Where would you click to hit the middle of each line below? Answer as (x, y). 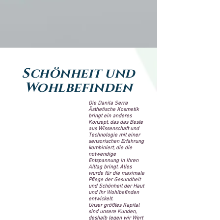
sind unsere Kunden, (112, 212)
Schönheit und (78, 73)
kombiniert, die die (110, 148)
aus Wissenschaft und (114, 129)
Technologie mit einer (114, 135)
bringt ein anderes (110, 116)
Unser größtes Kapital (114, 205)
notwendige (102, 154)
